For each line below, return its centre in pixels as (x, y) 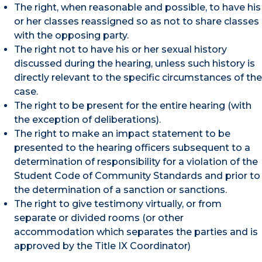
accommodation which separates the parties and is (136, 232)
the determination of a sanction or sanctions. (120, 189)
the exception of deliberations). (87, 119)
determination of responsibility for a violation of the (136, 161)
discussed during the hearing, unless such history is (135, 63)
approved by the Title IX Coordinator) (102, 246)
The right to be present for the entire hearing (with (133, 105)
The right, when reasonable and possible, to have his (137, 7)
